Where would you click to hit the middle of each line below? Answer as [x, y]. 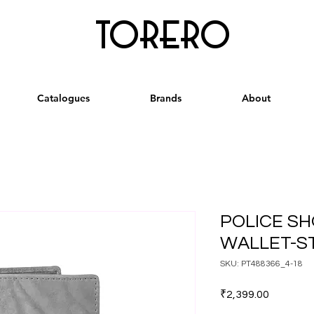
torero [163, 37]
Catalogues [63, 98]
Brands [166, 98]
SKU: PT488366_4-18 [261, 264]
